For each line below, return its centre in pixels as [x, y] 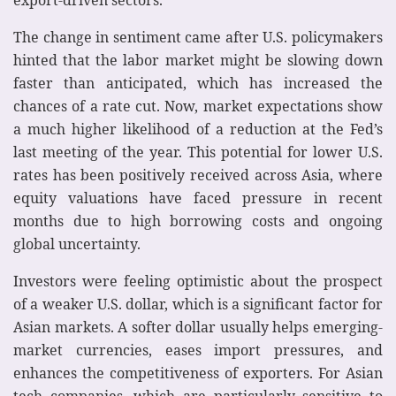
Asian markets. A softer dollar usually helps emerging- [198, 327]
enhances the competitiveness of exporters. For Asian [198, 373]
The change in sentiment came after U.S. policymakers [198, 37]
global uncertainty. [77, 244]
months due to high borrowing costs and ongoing [198, 221]
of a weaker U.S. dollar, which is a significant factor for [198, 304]
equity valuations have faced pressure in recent [198, 198]
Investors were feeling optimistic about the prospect [198, 281]
